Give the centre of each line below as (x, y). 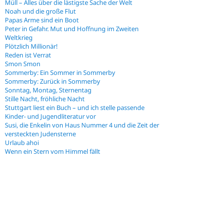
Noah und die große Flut (40, 11)
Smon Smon (23, 64)
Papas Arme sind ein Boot (42, 20)
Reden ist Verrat (28, 55)
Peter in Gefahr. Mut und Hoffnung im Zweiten (72, 29)
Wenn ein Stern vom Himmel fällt (53, 152)
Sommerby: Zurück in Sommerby (53, 82)
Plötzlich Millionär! (31, 46)
